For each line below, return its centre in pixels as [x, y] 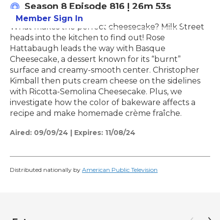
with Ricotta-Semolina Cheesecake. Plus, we [96, 92]
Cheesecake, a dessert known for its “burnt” [95, 59]
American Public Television [120, 170]
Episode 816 [97, 7]
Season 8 [47, 7]
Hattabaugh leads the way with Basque [88, 49]
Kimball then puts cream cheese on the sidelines [105, 81]
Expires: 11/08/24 [105, 133]
